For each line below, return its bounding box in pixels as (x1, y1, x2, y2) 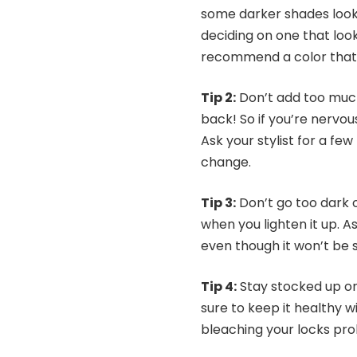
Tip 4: (201, 277, 237, 296)
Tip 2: (201, 88, 236, 108)
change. (201, 153, 254, 172)
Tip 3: (201, 194, 236, 213)
